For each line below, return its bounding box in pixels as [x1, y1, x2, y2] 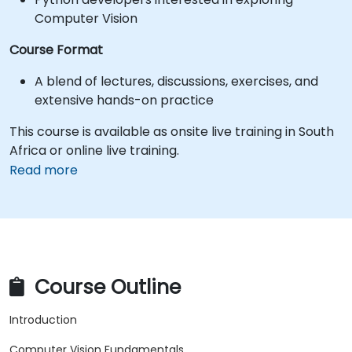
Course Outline [29, 273, 181, 302]
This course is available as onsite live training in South [9, 123, 334, 141]
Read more [9, 161, 78, 179]
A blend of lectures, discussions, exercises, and [35, 72, 318, 90]
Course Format [9, 41, 103, 59]
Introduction [9, 312, 77, 328]
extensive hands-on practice [35, 91, 214, 109]
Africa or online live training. [9, 141, 179, 159]
